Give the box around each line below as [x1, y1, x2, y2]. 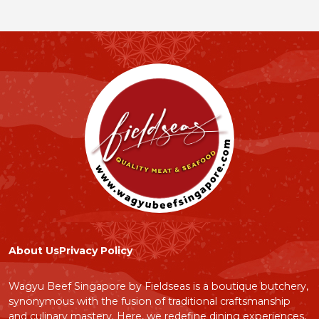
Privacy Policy [59, 244, 132, 258]
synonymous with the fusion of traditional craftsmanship [9, 294, 291, 308]
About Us [9, 244, 59, 258]
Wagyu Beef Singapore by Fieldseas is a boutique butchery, [9, 279, 308, 293]
